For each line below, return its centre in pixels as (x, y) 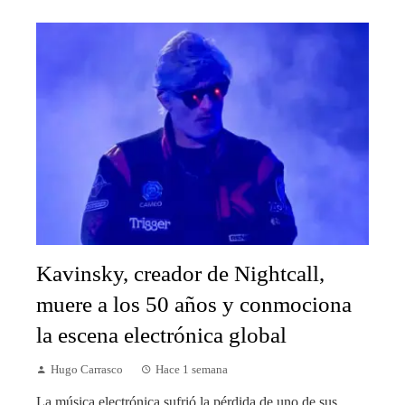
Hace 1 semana (192, 369)
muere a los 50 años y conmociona (194, 304)
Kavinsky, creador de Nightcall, (180, 273)
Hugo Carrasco (87, 369)
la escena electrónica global (161, 334)
